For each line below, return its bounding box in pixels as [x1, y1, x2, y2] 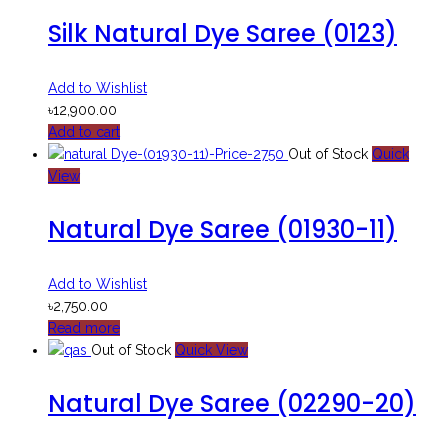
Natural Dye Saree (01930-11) [48, 212, 397, 246]
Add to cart [48, 123, 120, 140]
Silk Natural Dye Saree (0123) [48, 16, 397, 50]
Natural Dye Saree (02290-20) [48, 386, 416, 420]
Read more [48, 319, 120, 336]
